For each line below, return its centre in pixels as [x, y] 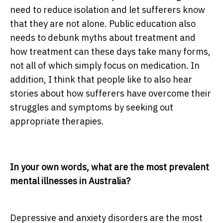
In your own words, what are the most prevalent [110, 167]
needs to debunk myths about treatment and [103, 38]
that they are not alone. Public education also [103, 24]
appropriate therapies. [57, 121]
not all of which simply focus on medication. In [105, 66]
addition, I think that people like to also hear [101, 80]
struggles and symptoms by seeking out [92, 108]
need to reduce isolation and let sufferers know [108, 10]
